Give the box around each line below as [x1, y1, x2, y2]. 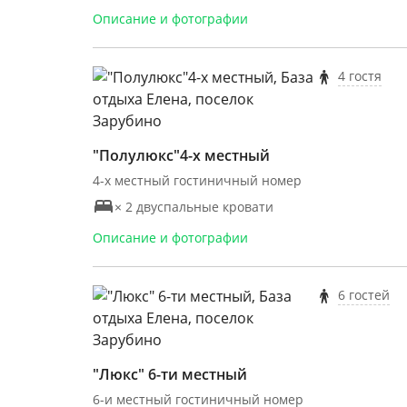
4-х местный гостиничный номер [93, 172, 302, 189]
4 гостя [337, 67, 382, 84]
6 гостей [337, 286, 390, 303]
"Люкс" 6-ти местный [93, 364, 247, 384]
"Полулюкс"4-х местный [93, 145, 270, 165]
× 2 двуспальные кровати [114, 197, 273, 215]
